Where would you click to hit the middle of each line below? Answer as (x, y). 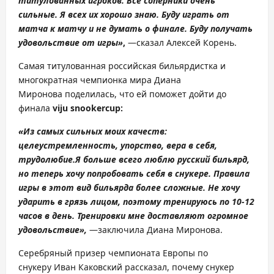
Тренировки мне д (113, 216)
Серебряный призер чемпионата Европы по (113, 253)
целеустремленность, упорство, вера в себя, (118, 145)
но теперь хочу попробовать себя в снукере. (115, 173)
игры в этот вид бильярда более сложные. (113, 187)
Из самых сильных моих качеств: (95, 131)
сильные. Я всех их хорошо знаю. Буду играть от (124, 14)
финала (35, 108)
